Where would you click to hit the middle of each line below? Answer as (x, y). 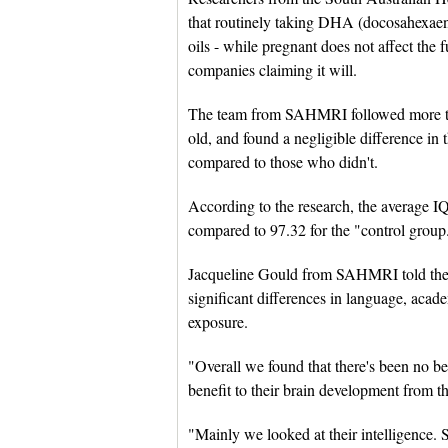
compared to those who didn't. (283, 161)
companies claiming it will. (272, 69)
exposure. (218, 321)
